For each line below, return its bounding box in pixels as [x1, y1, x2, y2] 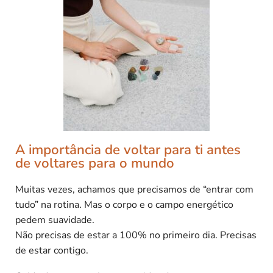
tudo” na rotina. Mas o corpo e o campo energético [15, 197, 233, 211]
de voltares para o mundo [15, 153, 174, 172]
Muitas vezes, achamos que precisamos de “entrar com [15, 182, 253, 196]
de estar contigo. [15, 243, 88, 257]
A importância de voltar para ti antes [15, 140, 241, 159]
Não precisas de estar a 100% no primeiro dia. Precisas [15, 228, 257, 242]
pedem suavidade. [15, 213, 94, 227]
